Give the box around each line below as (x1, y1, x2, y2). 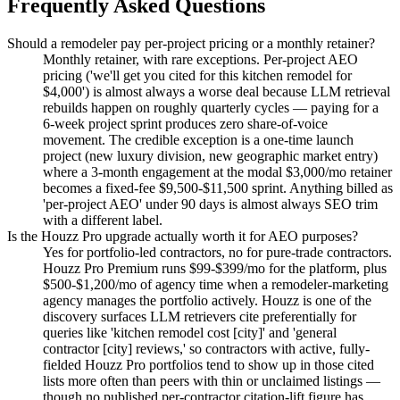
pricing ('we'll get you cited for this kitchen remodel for (43, 67, 352, 83)
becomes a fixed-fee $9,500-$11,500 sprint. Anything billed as (43, 179, 393, 196)
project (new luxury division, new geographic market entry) (43, 147, 378, 163)
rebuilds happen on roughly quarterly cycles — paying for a (43, 99, 379, 115)
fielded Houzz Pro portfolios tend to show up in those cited (43, 356, 374, 372)
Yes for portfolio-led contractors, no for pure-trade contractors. (43, 244, 392, 260)
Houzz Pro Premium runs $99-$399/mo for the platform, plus (43, 260, 387, 276)
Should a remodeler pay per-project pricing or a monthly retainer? (7, 35, 375, 51)
